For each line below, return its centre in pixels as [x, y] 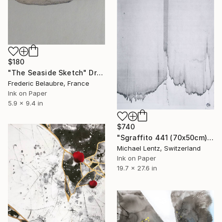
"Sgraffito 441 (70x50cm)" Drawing [210, 138]
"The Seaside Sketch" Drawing [100, 72]
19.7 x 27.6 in [137, 168]
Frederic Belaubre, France [49, 83]
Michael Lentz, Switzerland [159, 148]
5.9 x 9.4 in [26, 103]
